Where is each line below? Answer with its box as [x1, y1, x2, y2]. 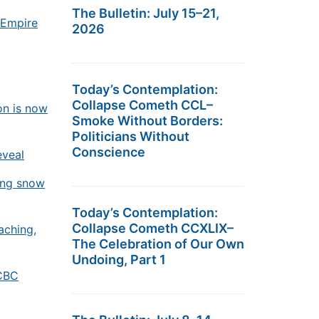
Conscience [72, 145, 145, 159]
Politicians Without [72, 129, 189, 144]
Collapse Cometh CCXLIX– [72, 221, 234, 236]
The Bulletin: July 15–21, [72, 6, 219, 21]
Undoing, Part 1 [72, 252, 166, 267]
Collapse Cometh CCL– [72, 98, 213, 113]
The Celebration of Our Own [72, 236, 244, 251]
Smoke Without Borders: [72, 113, 223, 128]
